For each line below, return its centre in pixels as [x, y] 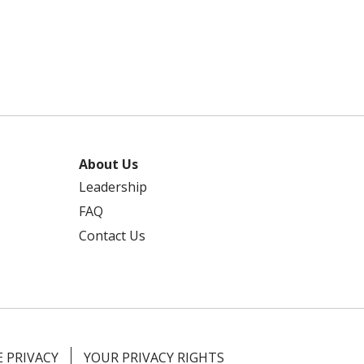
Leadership [113, 187]
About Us [108, 164]
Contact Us [112, 236]
